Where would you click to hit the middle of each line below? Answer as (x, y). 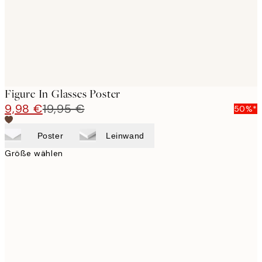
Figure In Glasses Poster (63, 94)
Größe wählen (34, 153)
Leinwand (125, 135)
